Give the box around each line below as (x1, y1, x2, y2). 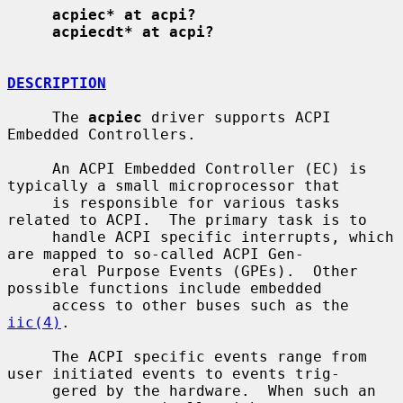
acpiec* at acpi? (52, 5, 196, 23)
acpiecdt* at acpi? (52, 22, 214, 40)
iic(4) (7, 313, 61, 331)
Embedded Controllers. (7, 125, 196, 143)
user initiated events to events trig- (7, 364, 340, 382)
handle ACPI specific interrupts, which (7, 228, 52, 246)
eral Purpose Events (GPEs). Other (7, 262, 52, 280)
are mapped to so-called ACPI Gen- (7, 245, 304, 263)
